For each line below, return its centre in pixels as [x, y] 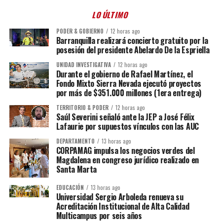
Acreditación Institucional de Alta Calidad [123, 206]
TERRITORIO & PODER [82, 108]
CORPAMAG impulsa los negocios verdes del [125, 150]
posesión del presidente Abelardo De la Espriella [133, 50]
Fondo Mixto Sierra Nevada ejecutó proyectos [129, 83]
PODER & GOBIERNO [80, 31]
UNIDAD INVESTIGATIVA [83, 65]
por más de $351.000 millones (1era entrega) [129, 93]
